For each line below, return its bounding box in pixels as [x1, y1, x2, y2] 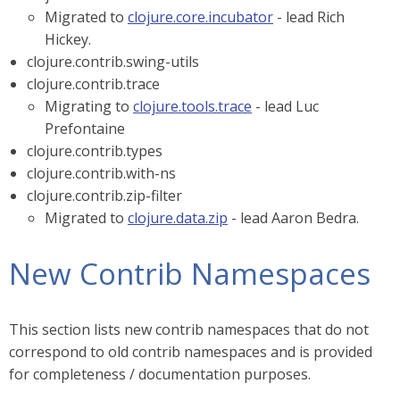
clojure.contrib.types [27, 141, 162, 161]
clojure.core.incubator [128, 7, 273, 27]
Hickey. [45, 29, 91, 49]
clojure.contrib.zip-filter [27, 186, 182, 205]
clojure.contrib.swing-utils [27, 52, 199, 71]
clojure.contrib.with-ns [27, 163, 176, 183]
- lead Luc [252, 96, 319, 116]
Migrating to [45, 96, 133, 116]
